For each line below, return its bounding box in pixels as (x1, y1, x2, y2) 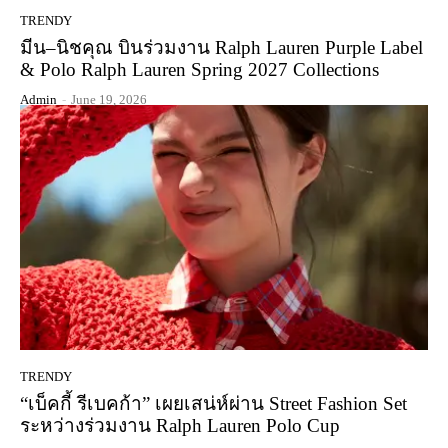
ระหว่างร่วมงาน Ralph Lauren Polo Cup (20, 414, 340, 436)
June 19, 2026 (71, 91, 147, 107)
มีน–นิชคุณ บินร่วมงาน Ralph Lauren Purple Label (20, 36, 423, 58)
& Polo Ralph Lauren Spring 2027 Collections (20, 58, 379, 80)
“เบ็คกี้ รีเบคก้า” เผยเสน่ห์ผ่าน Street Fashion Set (20, 392, 407, 414)
